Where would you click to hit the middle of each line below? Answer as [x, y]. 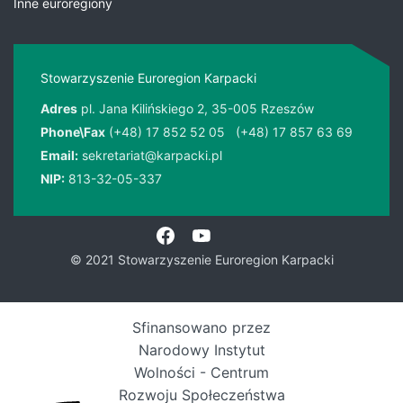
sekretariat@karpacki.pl [152, 155]
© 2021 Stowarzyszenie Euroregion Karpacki [201, 260]
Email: [59, 155]
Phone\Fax [73, 132]
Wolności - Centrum [201, 372]
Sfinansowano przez [201, 327]
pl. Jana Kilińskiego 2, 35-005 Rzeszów [197, 108]
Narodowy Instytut [201, 350]
